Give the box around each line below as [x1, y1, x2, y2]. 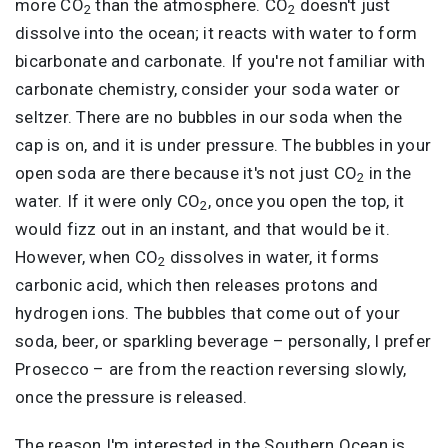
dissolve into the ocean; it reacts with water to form [15, 22, 418, 43]
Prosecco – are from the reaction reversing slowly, [15, 358, 407, 379]
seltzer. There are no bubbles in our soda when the [15, 106, 403, 127]
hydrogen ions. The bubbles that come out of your [15, 302, 400, 323]
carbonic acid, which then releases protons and [15, 274, 379, 295]
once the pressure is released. [15, 386, 248, 407]
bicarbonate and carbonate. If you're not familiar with [15, 50, 426, 71]
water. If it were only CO [15, 190, 201, 211]
